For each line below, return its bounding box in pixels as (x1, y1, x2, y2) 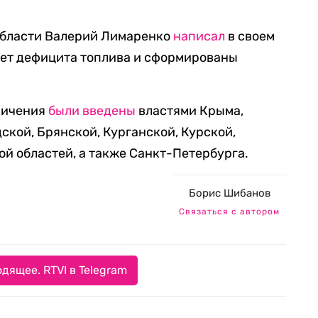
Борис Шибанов (188, 187, 270, 199)
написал (173, 28, 226, 44)
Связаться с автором (179, 207, 280, 216)
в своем (225, 28, 275, 44)
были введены (48, 103, 136, 119)
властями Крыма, (136, 103, 244, 119)
